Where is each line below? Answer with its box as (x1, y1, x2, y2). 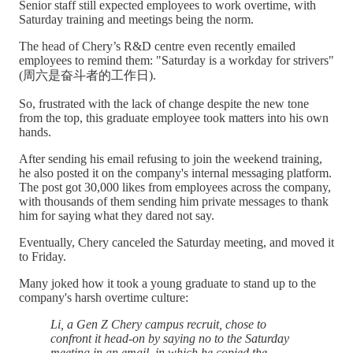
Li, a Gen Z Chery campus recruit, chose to (50, 318, 266, 332)
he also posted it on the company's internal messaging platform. (19, 166, 332, 180)
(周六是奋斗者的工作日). (19, 69, 156, 83)
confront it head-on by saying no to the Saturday (50, 332, 289, 346)
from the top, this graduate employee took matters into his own (19, 111, 329, 125)
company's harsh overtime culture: (19, 291, 188, 305)
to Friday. (19, 250, 66, 264)
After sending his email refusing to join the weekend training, (19, 152, 322, 166)
